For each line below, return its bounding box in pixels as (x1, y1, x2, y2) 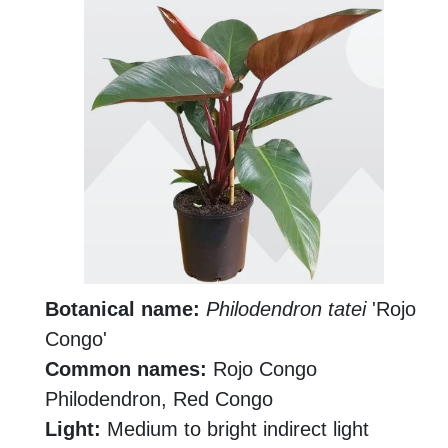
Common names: (45, 358, 207, 381)
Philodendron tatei (206, 298, 366, 321)
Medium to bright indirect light (101, 418, 369, 441)
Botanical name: (45, 298, 200, 321)
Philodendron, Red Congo (45, 388, 273, 411)
